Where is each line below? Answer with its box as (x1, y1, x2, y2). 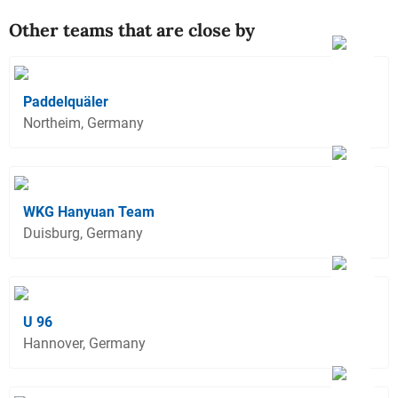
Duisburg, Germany (23, 224, 143, 242)
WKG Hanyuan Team (23, 203, 155, 220)
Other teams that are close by (9, 18, 255, 41)
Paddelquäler (23, 92, 108, 110)
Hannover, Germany (23, 334, 146, 352)
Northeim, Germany (23, 114, 144, 131)
